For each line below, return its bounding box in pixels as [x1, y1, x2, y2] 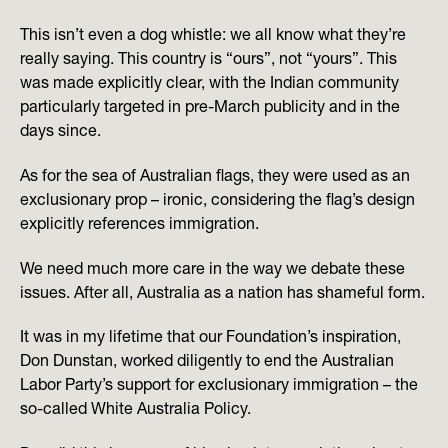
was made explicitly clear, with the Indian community [20, 72, 399, 93]
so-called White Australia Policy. [20, 398, 251, 419]
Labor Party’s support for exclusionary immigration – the [20, 374, 418, 395]
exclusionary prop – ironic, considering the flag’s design [20, 188, 415, 209]
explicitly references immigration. [20, 212, 259, 233]
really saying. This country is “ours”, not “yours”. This [20, 48, 397, 69]
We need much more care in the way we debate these [20, 257, 405, 278]
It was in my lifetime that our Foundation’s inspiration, [20, 326, 401, 347]
